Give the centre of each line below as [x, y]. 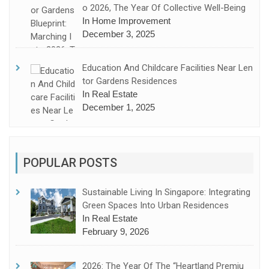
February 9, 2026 [116, 232]
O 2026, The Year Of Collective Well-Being [164, 8]
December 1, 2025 [119, 107]
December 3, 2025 [119, 34]
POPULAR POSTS [70, 163]
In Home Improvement [127, 20]
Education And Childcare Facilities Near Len [168, 68]
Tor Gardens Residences [130, 81]
